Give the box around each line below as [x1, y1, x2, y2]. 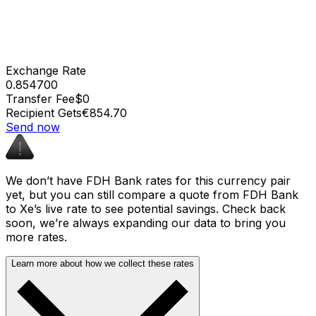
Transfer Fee [6, 91, 75, 106]
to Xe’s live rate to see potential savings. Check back [6, 201, 286, 216]
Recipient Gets [6, 105, 82, 120]
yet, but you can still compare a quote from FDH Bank [6, 187, 298, 202]
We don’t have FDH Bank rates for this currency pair [6, 173, 291, 188]
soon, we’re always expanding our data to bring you [6, 215, 286, 230]
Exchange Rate [6, 63, 86, 78]
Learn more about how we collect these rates [11, 257, 194, 269]
